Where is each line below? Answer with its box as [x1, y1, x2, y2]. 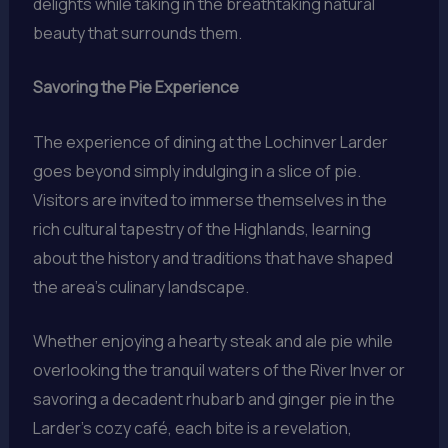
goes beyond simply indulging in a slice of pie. [32, 159, 361, 182]
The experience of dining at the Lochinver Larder [32, 130, 388, 153]
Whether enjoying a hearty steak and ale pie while [32, 330, 393, 353]
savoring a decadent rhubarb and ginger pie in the [32, 388, 395, 411]
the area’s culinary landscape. [32, 275, 249, 298]
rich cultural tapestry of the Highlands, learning [32, 217, 371, 240]
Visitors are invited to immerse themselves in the [32, 188, 387, 211]
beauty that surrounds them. [32, 21, 242, 44]
